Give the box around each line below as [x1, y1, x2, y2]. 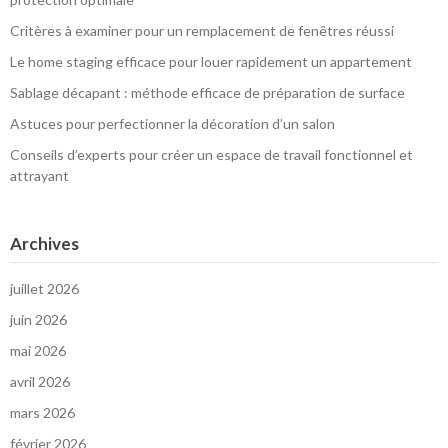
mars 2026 [10, 404, 75, 422]
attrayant [10, 167, 69, 185]
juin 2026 [10, 311, 67, 329]
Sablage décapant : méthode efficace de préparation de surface [10, 84, 405, 102]
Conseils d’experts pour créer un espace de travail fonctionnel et [10, 146, 413, 164]
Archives [10, 233, 79, 255]
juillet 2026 [10, 280, 79, 298]
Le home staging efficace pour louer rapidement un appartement [10, 53, 412, 71]
